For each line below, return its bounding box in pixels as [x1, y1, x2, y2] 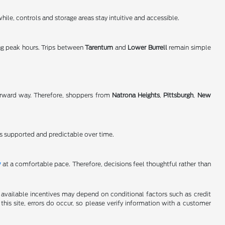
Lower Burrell [128, 44, 167, 52]
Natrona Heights [111, 91, 160, 99]
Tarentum [85, 44, 114, 52]
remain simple [167, 44, 211, 52]
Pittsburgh [163, 91, 194, 99]
